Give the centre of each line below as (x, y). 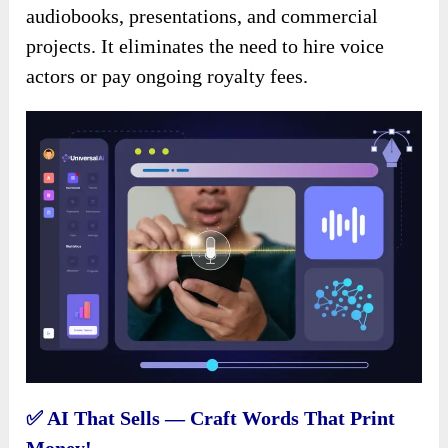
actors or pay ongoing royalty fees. (167, 75)
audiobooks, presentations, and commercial (202, 15)
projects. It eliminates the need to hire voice (205, 45)
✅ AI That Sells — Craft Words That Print (211, 418)
